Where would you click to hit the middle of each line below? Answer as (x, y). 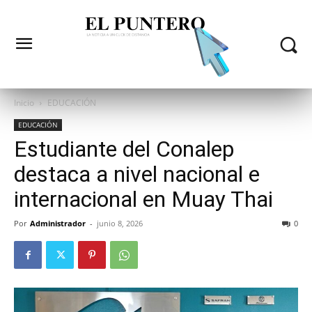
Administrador (58, 224)
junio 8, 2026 (120, 224)
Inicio (24, 103)
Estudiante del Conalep (124, 149)
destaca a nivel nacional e (137, 174)
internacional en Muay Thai (143, 200)
